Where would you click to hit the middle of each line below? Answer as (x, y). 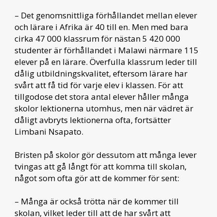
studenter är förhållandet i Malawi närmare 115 (107, 50)
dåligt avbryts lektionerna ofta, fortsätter (93, 120)
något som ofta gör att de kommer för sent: (97, 178)
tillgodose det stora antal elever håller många (102, 96)
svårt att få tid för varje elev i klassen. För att (99, 85)
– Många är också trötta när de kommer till (97, 201)
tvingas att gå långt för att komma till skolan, (101, 166)
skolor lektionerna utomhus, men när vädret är (104, 108)
